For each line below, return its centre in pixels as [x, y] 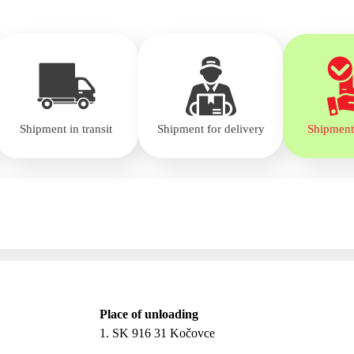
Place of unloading [149, 314]
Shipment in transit [66, 128]
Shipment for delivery [211, 128]
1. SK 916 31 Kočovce [158, 333]
